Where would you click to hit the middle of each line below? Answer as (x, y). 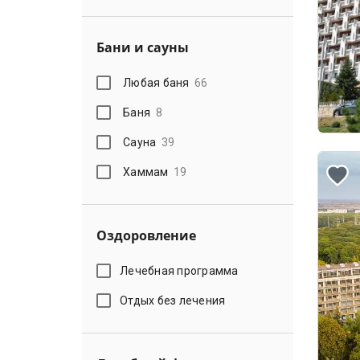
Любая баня (156, 82)
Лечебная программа (179, 270)
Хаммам (146, 172)
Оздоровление (146, 235)
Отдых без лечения (173, 300)
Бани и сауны (143, 47)
